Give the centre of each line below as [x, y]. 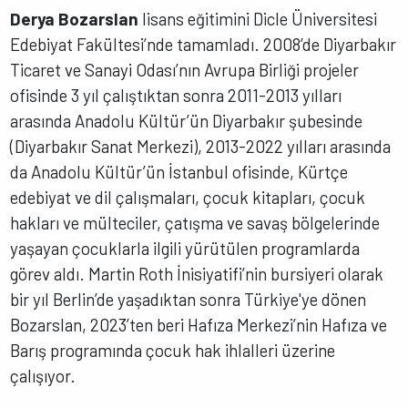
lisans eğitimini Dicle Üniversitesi [258, 18]
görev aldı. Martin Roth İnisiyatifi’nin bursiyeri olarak [197, 273]
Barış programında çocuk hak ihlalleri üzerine [173, 350]
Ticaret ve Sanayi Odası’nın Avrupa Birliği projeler [185, 69]
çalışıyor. [43, 375]
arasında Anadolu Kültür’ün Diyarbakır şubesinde [187, 120]
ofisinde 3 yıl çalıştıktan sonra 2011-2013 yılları [176, 95]
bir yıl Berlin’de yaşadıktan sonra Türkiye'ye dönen [189, 299]
